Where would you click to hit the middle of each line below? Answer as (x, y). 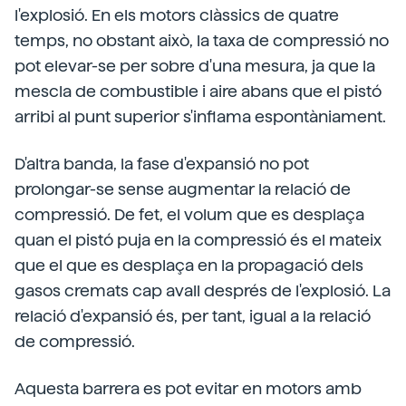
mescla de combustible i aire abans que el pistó (198, 91)
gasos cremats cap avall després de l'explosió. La (203, 290)
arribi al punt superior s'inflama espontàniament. (200, 116)
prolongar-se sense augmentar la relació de (183, 189)
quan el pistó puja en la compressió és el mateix (198, 240)
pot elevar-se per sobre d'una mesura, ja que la (195, 66)
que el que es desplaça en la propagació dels (189, 265)
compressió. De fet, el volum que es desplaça (189, 214)
